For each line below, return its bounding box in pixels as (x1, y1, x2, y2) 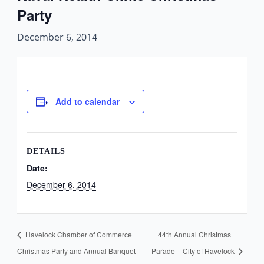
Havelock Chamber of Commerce (23, 229, 132, 239)
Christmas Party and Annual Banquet (16, 245, 136, 256)
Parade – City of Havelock (151, 245, 236, 256)
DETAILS (26, 147, 65, 156)
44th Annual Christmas (157, 229, 231, 239)
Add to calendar (55, 95, 120, 107)
